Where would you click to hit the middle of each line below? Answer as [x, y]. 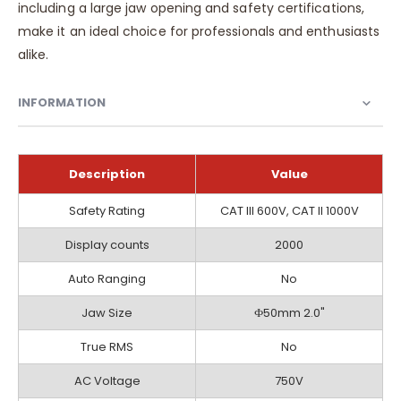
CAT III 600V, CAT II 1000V [289, 210]
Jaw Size [107, 312]
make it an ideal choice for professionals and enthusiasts [199, 31]
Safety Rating [107, 210]
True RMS [107, 346]
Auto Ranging [107, 278]
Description [107, 174]
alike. [34, 54]
